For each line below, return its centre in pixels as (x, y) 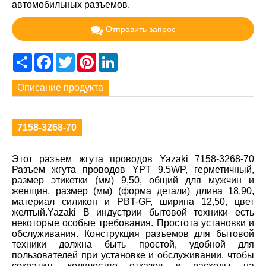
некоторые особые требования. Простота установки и (133, 223)
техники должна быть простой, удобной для (133, 245)
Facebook (75, 58)
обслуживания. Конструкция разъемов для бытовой (133, 234)
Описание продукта (61, 87)
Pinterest (115, 58)
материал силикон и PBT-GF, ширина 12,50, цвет (133, 202)
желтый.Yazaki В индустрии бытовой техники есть (133, 213)
